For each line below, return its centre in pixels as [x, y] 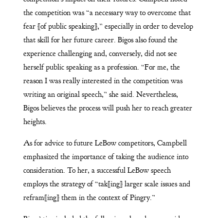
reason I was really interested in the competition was [103, 81]
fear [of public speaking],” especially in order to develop [108, 26]
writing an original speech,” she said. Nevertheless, [100, 94]
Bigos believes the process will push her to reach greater [108, 108]
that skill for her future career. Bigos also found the [100, 40]
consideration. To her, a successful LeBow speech [97, 170]
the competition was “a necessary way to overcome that [107, 12]
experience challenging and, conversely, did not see [100, 53]
